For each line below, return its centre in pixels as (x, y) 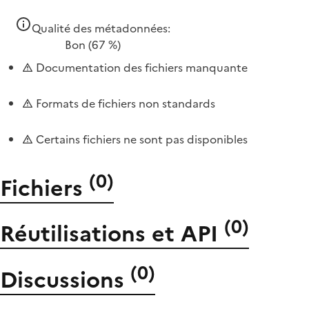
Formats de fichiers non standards (124, 103)
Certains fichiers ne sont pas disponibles (140, 139)
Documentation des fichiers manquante (140, 68)
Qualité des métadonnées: (101, 28)
